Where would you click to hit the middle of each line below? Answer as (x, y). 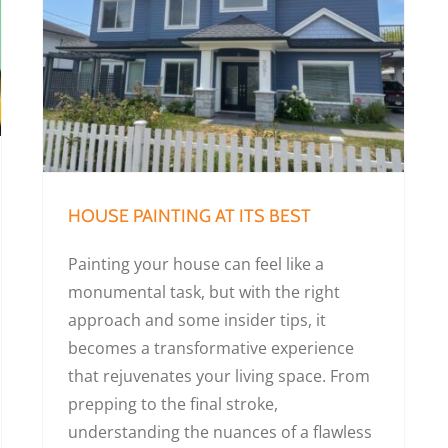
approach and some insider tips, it (197, 319)
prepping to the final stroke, (173, 403)
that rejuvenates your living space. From (219, 375)
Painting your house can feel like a (196, 263)
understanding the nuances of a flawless (220, 431)
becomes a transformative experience (211, 347)
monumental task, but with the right (204, 291)
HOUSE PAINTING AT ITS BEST (189, 215)
